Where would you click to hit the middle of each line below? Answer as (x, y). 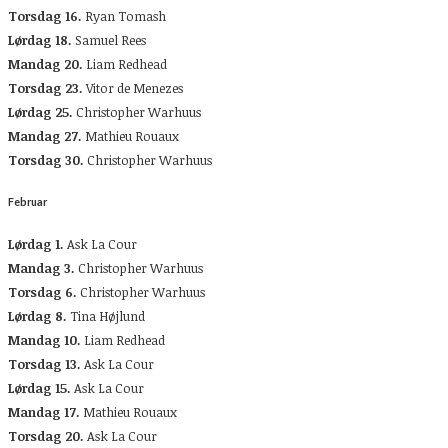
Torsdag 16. (45, 15)
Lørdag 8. (37, 315)
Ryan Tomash (124, 15)
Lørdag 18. (40, 39)
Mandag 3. (41, 267)
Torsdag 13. (44, 363)
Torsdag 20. (46, 435)
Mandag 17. (44, 411)
